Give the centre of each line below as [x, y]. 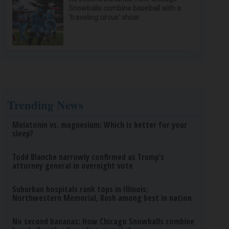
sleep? [23, 133]
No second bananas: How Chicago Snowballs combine [104, 221]
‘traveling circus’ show [104, 17]
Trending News [45, 105]
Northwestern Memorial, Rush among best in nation [102, 198]
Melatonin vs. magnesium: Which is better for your [100, 125]
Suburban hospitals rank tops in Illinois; [81, 189]
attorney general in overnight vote [73, 166]
